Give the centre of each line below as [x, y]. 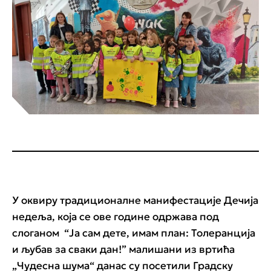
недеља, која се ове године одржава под [116, 217]
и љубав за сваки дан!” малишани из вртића [123, 250]
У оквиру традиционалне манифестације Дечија [135, 201]
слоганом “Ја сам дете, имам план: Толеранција [134, 233]
